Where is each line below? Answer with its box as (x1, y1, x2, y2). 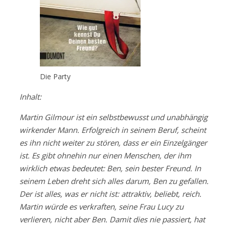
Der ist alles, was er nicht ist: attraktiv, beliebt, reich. (19, 189, 201, 199)
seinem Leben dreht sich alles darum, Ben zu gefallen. (19, 176, 209, 187)
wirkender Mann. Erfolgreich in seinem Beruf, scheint (19, 125, 206, 135)
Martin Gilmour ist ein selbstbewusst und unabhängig (19, 112, 208, 123)
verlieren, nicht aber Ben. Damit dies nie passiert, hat (19, 214, 205, 225)
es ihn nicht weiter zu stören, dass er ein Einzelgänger (19, 138, 207, 148)
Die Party (40, 72, 71, 82)
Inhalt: (19, 91, 41, 102)
